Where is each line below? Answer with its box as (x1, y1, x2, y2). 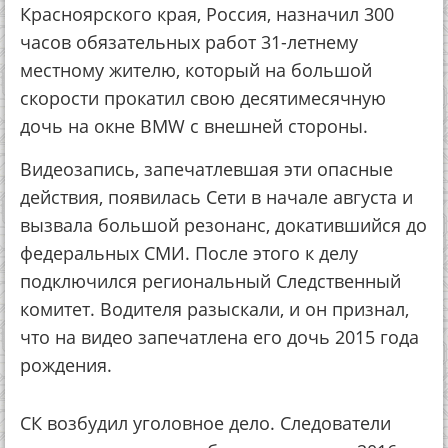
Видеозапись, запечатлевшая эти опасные (20, 157, 393, 181)
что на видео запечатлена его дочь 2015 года (20, 325, 419, 349)
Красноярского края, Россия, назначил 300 (20, 2, 394, 26)
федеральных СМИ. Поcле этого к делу (20, 241, 358, 265)
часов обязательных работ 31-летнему (20, 30, 358, 54)
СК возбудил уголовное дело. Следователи (20, 411, 391, 435)
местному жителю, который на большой (20, 58, 372, 82)
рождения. (20, 353, 112, 377)
